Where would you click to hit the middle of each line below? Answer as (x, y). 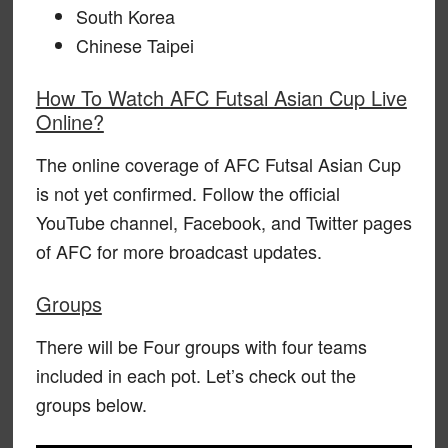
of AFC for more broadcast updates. (178, 250)
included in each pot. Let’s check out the (195, 374)
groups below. (91, 403)
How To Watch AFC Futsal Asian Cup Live (221, 97)
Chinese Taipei (134, 44)
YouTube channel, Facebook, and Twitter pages (223, 221)
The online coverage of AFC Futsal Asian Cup (218, 163)
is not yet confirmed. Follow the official (187, 192)
